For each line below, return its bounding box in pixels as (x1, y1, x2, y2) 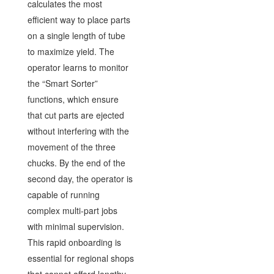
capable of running (27, 188, 100, 201)
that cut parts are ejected (27, 108, 124, 121)
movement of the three (27, 140, 116, 153)
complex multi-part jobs (27, 204, 117, 217)
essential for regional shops (27, 251, 134, 264)
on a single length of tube (27, 29, 125, 42)
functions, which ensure (27, 92, 119, 105)
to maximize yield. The (27, 45, 114, 57)
